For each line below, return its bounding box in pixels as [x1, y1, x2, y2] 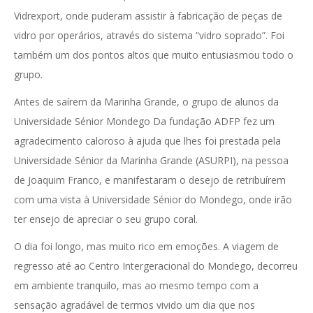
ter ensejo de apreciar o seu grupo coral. [14, 212, 198, 226]
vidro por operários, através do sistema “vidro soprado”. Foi [14, 29, 284, 43]
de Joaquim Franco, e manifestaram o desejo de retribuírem [14, 173, 286, 187]
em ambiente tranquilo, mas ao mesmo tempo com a [14, 279, 259, 293]
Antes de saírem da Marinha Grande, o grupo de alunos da [14, 95, 279, 109]
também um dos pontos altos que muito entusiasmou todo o [14, 48, 293, 62]
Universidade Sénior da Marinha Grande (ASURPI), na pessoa [14, 154, 289, 168]
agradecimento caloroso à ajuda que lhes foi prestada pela [14, 134, 281, 148]
